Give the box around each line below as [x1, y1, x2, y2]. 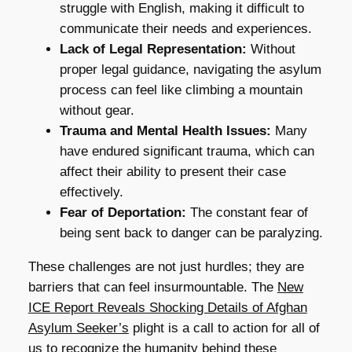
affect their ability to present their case [59, 164, 286, 180]
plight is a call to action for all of [128, 320, 320, 335]
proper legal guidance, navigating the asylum [59, 62, 321, 78]
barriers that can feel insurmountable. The [27, 279, 277, 295]
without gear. [59, 103, 134, 119]
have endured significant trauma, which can [59, 144, 314, 159]
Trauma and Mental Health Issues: [59, 123, 271, 139]
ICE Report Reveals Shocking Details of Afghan [27, 299, 307, 315]
